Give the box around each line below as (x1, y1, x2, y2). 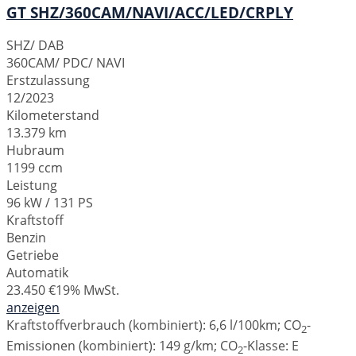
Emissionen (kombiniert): (6, 336, 159, 354)
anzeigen (6, 299, 60, 317)
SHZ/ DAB (6, 37, 64, 55)
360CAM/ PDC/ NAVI (6, 54, 125, 72)
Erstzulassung (6, 72, 90, 90)
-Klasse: (243, 336, 292, 354)
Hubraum (6, 141, 64, 160)
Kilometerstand (6, 106, 99, 125)
